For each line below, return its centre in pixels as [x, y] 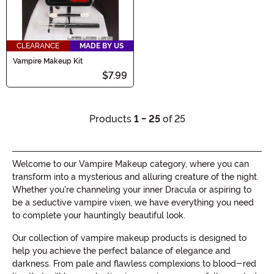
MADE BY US [101, 46]
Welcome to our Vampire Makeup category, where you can [131, 164]
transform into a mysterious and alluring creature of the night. [135, 176]
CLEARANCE [38, 46]
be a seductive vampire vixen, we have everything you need [133, 202]
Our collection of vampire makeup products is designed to [129, 238]
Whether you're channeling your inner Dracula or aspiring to [132, 189]
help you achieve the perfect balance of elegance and [121, 250]
